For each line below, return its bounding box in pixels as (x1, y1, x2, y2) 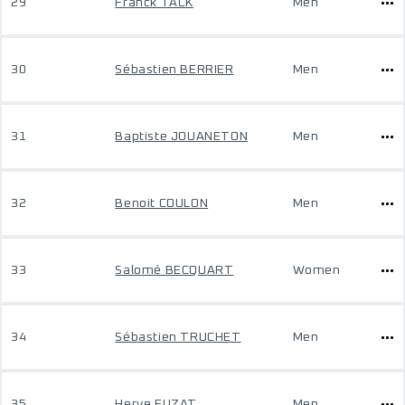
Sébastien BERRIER (115, 63, 234, 76)
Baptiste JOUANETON (115, 130, 249, 143)
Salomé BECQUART (115, 264, 234, 277)
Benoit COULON (115, 197, 209, 210)
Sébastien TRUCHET (115, 331, 241, 344)
